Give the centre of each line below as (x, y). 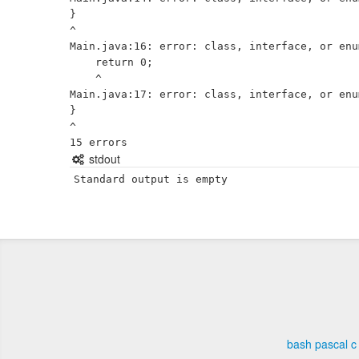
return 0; (83, 62)
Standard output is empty (151, 179)
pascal (331, 344)
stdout (103, 159)
